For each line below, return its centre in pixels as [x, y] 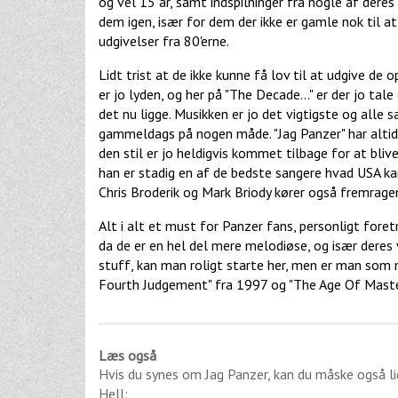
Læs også [127, 355]
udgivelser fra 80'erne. [164, 40]
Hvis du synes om [152, 374]
